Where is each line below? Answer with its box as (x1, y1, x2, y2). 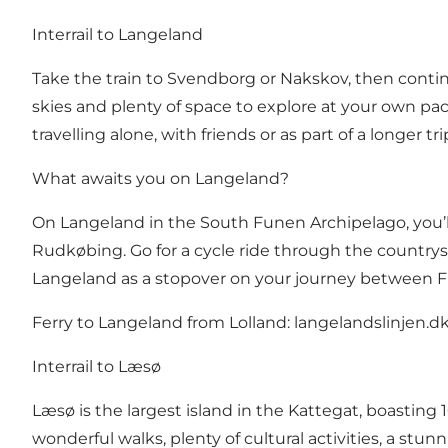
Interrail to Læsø (32, 357, 161, 377)
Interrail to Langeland (32, 25, 203, 45)
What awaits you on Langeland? (32, 169, 289, 189)
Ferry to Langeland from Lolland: (32, 313, 294, 333)
